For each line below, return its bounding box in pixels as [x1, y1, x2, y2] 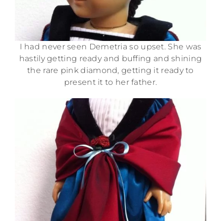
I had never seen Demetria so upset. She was [19, 41, 202, 51]
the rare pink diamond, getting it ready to [27, 65, 194, 75]
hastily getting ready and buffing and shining [19, 53, 202, 63]
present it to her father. [64, 77, 157, 87]
